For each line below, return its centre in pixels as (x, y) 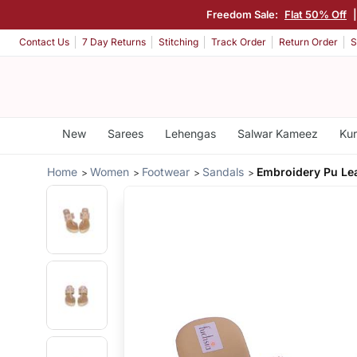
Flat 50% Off (316, 14)
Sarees (125, 133)
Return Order (308, 42)
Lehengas (190, 133)
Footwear (166, 171)
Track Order (239, 42)
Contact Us (44, 42)
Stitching (178, 42)
